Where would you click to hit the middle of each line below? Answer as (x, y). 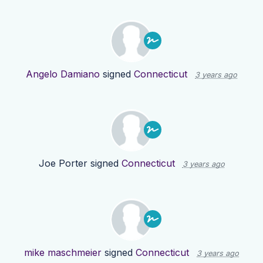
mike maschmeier (63, 253)
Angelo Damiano (63, 74)
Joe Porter (63, 163)
